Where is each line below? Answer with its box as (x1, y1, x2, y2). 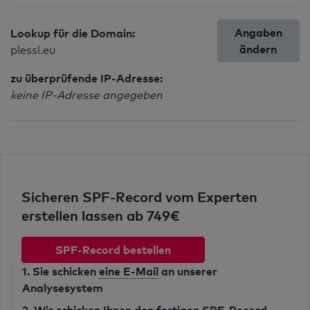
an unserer (158, 264, 217, 278)
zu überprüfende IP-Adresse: (10, 71, 163, 85)
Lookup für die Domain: (10, 26, 135, 40)
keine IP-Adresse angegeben (10, 89, 163, 102)
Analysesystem (22, 281, 103, 295)
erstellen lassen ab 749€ (21, 207, 180, 224)
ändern (239, 42, 277, 56)
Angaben (234, 26, 282, 39)
